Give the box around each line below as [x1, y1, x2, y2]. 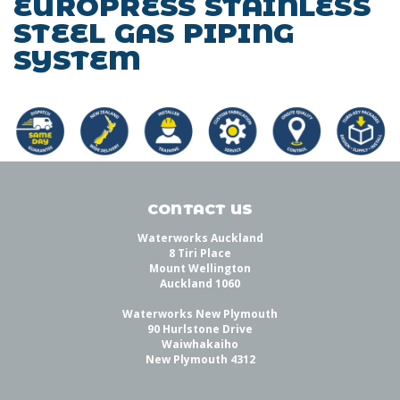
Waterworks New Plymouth [122, 306, 278, 322]
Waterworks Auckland [137, 230, 263, 246]
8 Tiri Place [169, 246, 231, 262]
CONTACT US [146, 201, 254, 219]
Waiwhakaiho [162, 337, 238, 353]
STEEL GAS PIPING [13, 16, 294, 50]
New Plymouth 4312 [145, 352, 255, 368]
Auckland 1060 [160, 276, 240, 292]
